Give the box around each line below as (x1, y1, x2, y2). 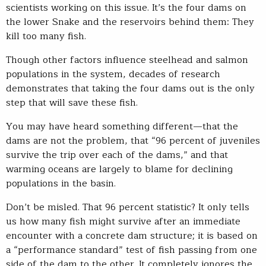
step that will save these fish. (6, 95, 141, 111)
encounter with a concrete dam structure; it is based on (6, 228, 258, 244)
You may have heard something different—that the (6, 119, 238, 135)
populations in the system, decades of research (6, 66, 220, 83)
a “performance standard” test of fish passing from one (6, 242, 257, 258)
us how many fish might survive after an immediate (6, 214, 240, 230)
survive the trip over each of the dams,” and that (6, 147, 228, 163)
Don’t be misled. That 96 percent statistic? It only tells (6, 199, 249, 216)
